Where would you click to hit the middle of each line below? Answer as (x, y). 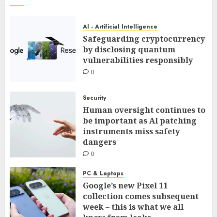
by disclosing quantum (129, 50)
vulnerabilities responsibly (138, 60)
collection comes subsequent (141, 196)
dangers (100, 142)
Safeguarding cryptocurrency (144, 39)
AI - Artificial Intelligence (120, 27)
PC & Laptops (103, 173)
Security (94, 98)
